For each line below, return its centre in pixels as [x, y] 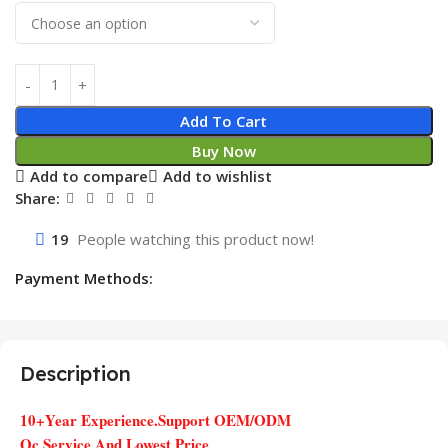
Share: [37, 198]
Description [75, 373]
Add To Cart [224, 120]
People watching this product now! [195, 238]
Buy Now [223, 150]
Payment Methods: [84, 277]
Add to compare [88, 176]
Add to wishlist [217, 176]
